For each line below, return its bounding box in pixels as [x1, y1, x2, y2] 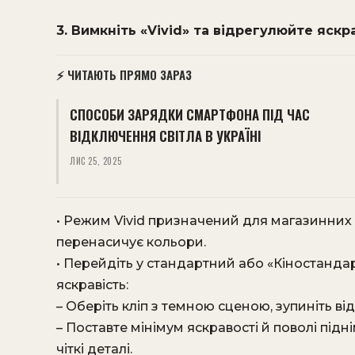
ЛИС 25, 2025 [70, 155, 122, 167]
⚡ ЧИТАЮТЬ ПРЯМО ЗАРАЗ [56, 66, 192, 83]
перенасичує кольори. [56, 235, 206, 250]
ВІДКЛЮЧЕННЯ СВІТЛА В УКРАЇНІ [70, 126, 261, 146]
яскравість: [56, 277, 128, 292]
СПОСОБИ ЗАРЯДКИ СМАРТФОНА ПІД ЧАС [70, 105, 310, 124]
